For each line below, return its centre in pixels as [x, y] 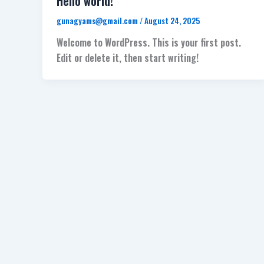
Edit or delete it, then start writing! [128, 58]
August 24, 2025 [172, 20]
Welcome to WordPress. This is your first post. [149, 43]
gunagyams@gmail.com [98, 20]
